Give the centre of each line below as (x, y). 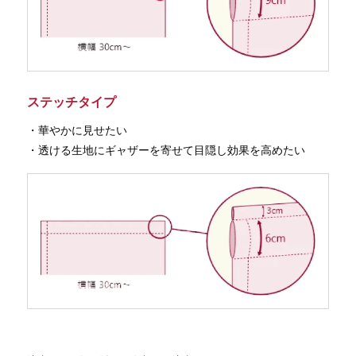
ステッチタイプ (71, 102)
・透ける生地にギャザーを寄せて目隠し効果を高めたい (166, 150)
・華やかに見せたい (77, 130)
